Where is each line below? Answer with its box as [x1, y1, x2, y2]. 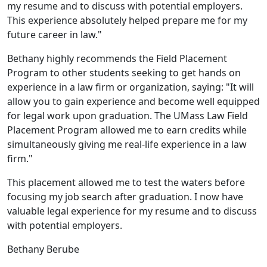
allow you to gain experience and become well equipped [7, 95, 260, 108]
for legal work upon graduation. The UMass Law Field [7, 109, 248, 122]
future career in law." [7, 28, 102, 41]
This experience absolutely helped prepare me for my [7, 14, 247, 27]
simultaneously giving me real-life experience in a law [7, 138, 247, 151]
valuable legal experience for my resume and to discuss [7, 204, 257, 218]
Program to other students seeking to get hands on [7, 66, 241, 79]
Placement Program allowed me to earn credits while [7, 123, 247, 136]
